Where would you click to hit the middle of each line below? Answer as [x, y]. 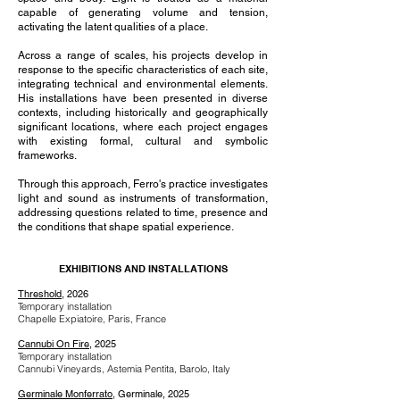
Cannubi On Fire [54, 344]
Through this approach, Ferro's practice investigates [143, 184]
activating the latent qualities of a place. [113, 27]
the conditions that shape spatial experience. [126, 227]
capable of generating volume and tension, [143, 12]
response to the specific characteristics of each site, [143, 70]
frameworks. [47, 155]
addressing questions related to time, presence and [143, 212]
